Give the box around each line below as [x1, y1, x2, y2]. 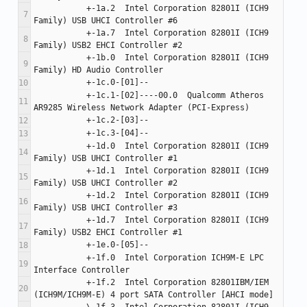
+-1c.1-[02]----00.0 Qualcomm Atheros [34, 90, 86, 101]
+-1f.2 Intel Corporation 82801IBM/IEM [34, 278, 86, 288]
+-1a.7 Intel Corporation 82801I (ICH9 [34, 28, 86, 38]
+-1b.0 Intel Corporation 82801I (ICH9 [34, 53, 86, 63]
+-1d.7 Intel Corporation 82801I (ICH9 [34, 215, 86, 225]
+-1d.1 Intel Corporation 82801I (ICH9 [34, 166, 86, 176]
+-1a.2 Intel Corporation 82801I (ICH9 [34, 3, 86, 14]
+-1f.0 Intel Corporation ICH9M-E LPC [34, 253, 86, 263]
